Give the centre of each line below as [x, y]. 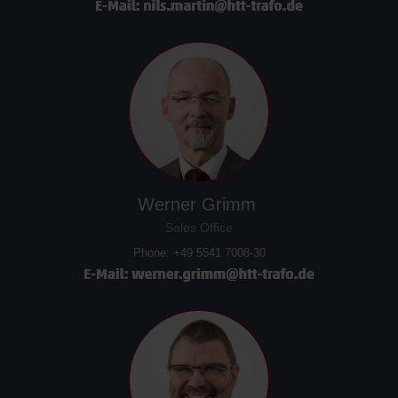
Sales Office [199, 228]
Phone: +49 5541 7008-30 [199, 253]
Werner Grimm [199, 204]
